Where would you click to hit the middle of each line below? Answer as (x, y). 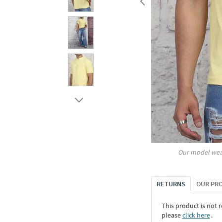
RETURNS (171, 184)
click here (196, 215)
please (172, 215)
